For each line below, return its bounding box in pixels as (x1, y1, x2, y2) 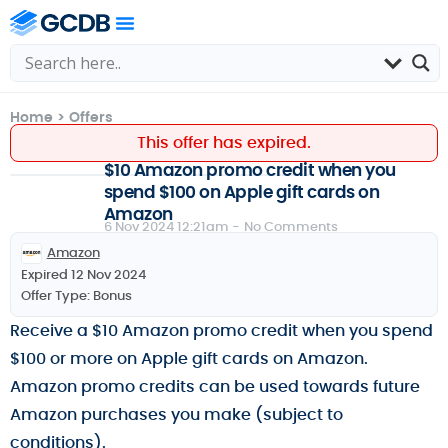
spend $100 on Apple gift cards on (103, 180, 380, 204)
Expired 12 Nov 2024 (21, 264, 146, 284)
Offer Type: (21, 285, 90, 305)
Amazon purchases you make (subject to (10, 402, 343, 426)
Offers (69, 107, 113, 127)
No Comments (243, 217, 338, 236)
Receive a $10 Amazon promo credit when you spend (10, 318, 433, 342)
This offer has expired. (137, 131, 311, 154)
